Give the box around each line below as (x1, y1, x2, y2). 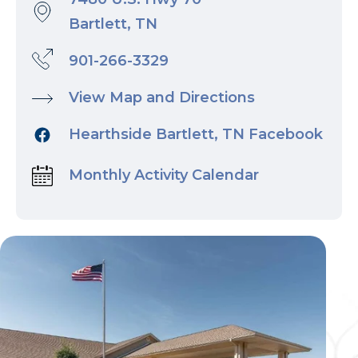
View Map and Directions (69, 89, 255, 106)
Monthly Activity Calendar (69, 166, 259, 184)
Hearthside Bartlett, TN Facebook (69, 125, 323, 143)
